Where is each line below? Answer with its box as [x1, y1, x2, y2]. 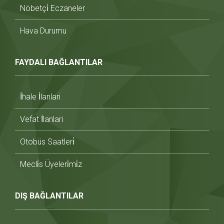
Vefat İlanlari [20, 114, 63, 124]
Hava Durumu [20, 25, 66, 35]
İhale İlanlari [20, 91, 60, 101]
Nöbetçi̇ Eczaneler [20, 3, 85, 13]
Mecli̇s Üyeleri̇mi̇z [20, 159, 82, 169]
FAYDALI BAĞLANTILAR [15, 57, 102, 67]
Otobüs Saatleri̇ [20, 136, 74, 146]
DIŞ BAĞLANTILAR [15, 190, 83, 200]
